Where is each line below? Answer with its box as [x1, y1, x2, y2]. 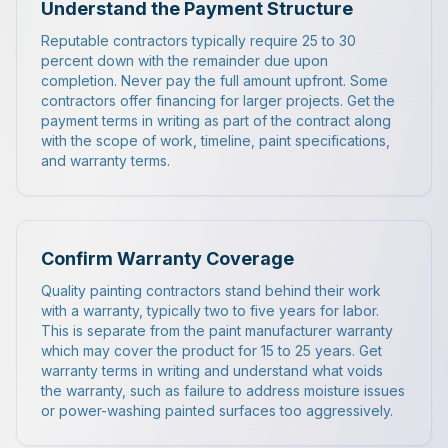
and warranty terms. [41, 152, 170, 169]
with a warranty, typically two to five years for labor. [41, 302, 379, 319]
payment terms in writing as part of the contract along [41, 112, 391, 129]
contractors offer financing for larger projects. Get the [41, 92, 395, 109]
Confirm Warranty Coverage [41, 248, 294, 269]
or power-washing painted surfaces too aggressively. [41, 402, 393, 419]
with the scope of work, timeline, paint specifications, [41, 132, 390, 149]
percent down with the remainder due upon [41, 52, 328, 69]
